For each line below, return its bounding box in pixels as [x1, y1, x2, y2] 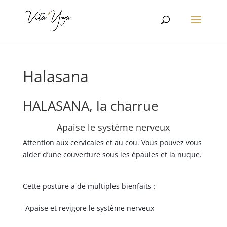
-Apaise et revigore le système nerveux [22, 203, 154, 213]
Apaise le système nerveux [57, 121, 170, 133]
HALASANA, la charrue [22, 97, 159, 115]
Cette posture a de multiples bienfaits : [22, 181, 156, 191]
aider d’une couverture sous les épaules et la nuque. [22, 149, 202, 159]
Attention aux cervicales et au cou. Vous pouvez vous [22, 138, 202, 147]
